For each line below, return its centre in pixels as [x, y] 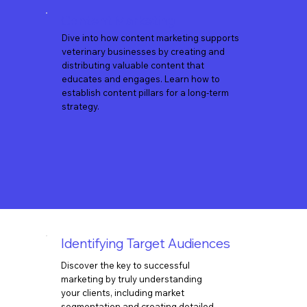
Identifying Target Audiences [146, 243]
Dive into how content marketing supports [150, 37]
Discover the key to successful [126, 265]
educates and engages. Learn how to [140, 78]
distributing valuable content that [133, 65]
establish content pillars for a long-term [145, 92]
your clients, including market [123, 292]
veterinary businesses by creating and [143, 51]
